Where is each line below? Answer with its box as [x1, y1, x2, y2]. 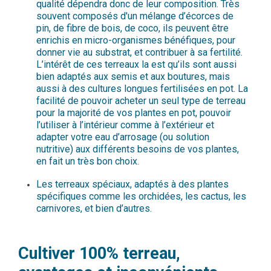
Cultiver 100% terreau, [18, 244, 180, 264]
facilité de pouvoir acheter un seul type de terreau [36, 95, 246, 107]
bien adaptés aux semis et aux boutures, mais [36, 71, 230, 83]
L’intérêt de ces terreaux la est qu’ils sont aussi [36, 59, 237, 71]
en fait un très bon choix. [36, 155, 139, 168]
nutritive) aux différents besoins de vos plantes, [36, 143, 239, 155]
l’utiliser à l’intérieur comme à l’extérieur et [36, 119, 214, 131]
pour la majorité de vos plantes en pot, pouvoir [36, 107, 231, 119]
